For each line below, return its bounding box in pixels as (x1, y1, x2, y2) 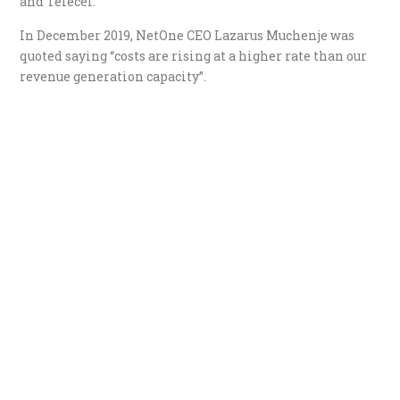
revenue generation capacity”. (20, 67, 207, 85)
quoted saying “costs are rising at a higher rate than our (20, 46, 368, 64)
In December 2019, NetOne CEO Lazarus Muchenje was (20, 26, 355, 44)
